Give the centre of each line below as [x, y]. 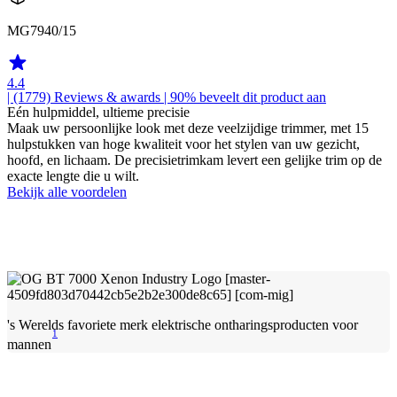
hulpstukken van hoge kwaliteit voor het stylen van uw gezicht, [183, 144]
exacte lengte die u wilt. [73, 175]
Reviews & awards [107, 97]
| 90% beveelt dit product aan [243, 97]
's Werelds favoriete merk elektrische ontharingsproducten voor [183, 324]
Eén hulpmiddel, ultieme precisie [98, 112]
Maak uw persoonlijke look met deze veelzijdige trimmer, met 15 [188, 128]
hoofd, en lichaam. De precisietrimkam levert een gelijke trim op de [195, 160]
